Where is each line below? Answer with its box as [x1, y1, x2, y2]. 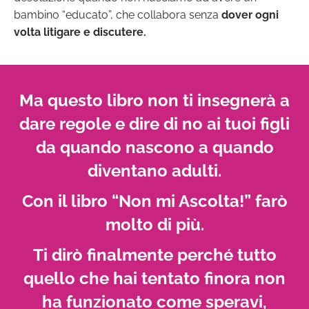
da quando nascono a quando [35, 137, 274, 158]
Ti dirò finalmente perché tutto [32, 245, 277, 266]
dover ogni [221, 8, 279, 22]
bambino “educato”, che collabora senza [14, 8, 221, 22]
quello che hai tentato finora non [23, 268, 286, 289]
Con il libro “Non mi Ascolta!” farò [21, 191, 288, 212]
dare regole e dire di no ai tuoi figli [19, 114, 290, 134]
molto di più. [105, 215, 204, 235]
